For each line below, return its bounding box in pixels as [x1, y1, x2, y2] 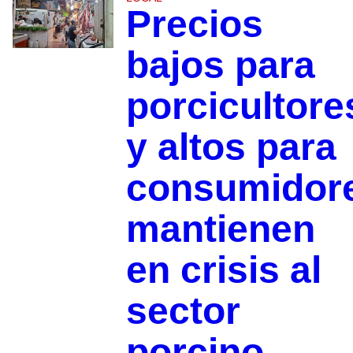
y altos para [125, 125, 336, 168]
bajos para [125, 43, 315, 86]
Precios [125, 2, 263, 45]
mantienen [125, 207, 315, 250]
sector [125, 289, 240, 332]
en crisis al [125, 248, 321, 291]
